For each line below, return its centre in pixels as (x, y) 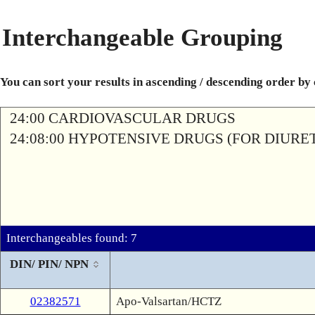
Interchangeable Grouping (142, 38)
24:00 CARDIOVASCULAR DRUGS (123, 118)
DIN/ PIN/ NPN (49, 264)
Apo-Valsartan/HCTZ (169, 301)
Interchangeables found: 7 (72, 238)
